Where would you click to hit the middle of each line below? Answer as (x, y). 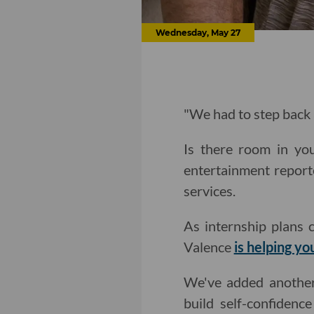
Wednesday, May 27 (198, 33)
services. (209, 191)
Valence (209, 247)
